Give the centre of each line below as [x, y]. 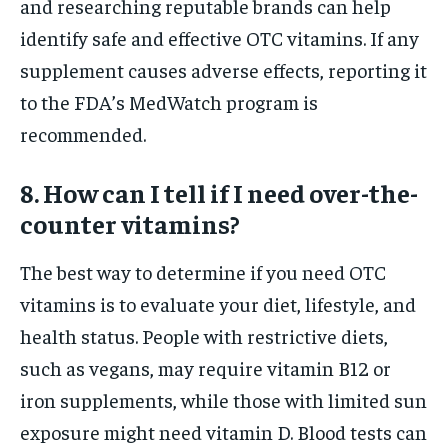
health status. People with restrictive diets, [204, 335]
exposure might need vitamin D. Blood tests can [223, 431]
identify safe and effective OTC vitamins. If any [219, 37]
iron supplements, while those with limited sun [223, 399]
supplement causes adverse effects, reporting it [223, 69]
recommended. [83, 133]
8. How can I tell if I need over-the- [219, 192]
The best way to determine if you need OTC [203, 271]
